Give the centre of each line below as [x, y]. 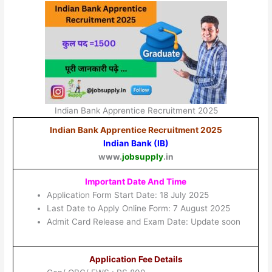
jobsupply [142, 156]
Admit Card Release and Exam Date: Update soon [143, 221]
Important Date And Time [136, 181]
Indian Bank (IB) [136, 143]
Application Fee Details [136, 259]
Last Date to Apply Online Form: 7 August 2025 [138, 208]
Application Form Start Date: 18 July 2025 [127, 195]
